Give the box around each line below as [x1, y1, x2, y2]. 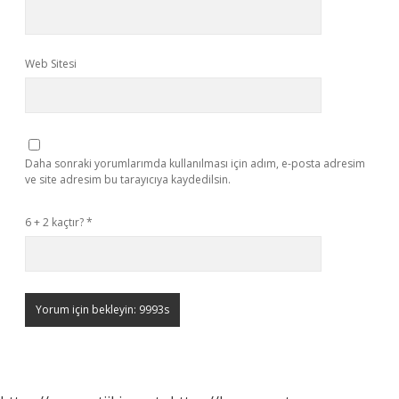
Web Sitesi [25, 56, 77, 71]
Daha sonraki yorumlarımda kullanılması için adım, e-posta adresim [25, 156, 365, 171]
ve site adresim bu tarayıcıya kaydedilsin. [25, 172, 231, 187]
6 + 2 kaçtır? [25, 215, 86, 230]
